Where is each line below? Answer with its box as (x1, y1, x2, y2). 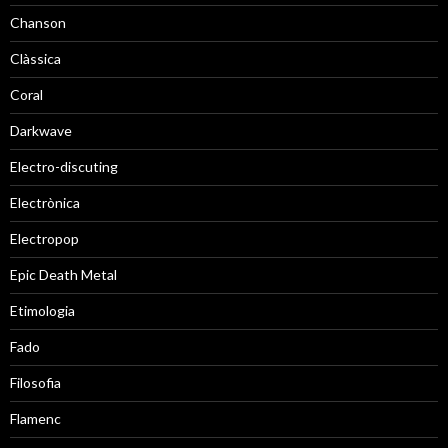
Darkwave (10, 121, 72, 139)
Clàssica (10, 49, 61, 67)
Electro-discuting (10, 157, 118, 175)
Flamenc (10, 409, 61, 427)
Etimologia (10, 301, 75, 319)
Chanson (10, 13, 66, 31)
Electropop (10, 229, 79, 247)
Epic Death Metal (10, 265, 117, 283)
